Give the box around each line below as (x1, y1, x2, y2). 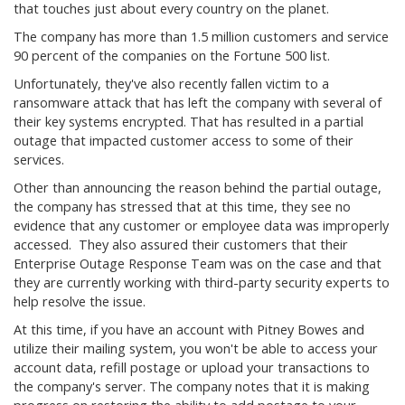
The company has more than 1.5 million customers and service (14, 28, 389, 45)
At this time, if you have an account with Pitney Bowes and (14, 321, 364, 338)
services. (14, 151, 64, 168)
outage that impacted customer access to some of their (14, 132, 353, 149)
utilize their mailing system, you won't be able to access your (14, 340, 378, 357)
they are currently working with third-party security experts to (14, 274, 390, 291)
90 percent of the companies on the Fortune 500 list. (14, 47, 330, 64)
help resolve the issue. (14, 293, 146, 310)
